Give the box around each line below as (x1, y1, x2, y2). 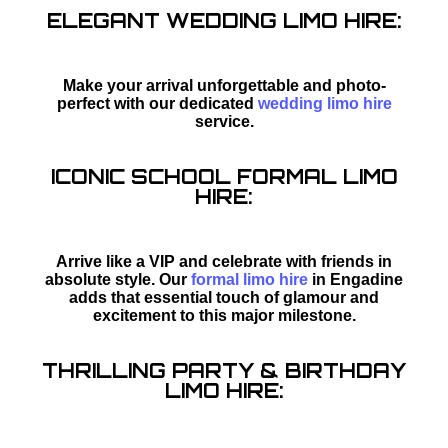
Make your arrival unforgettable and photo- (62, 76, 386, 94)
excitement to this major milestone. (92, 306, 356, 324)
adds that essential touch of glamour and (69, 288, 379, 306)
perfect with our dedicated (56, 94, 258, 112)
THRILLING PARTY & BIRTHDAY (42, 357, 406, 383)
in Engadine (308, 270, 403, 288)
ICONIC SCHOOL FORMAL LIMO (50, 163, 398, 189)
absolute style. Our (45, 270, 191, 288)
